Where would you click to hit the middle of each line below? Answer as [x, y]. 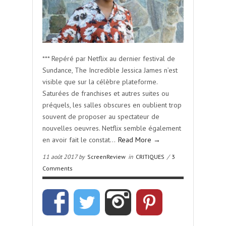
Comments [58, 168]
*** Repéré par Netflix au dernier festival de [109, 59]
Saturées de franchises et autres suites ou [106, 93]
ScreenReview [106, 157]
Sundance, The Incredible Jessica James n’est [110, 70]
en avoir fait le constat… [80, 140]
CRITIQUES [150, 157]
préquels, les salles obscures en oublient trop [112, 105]
